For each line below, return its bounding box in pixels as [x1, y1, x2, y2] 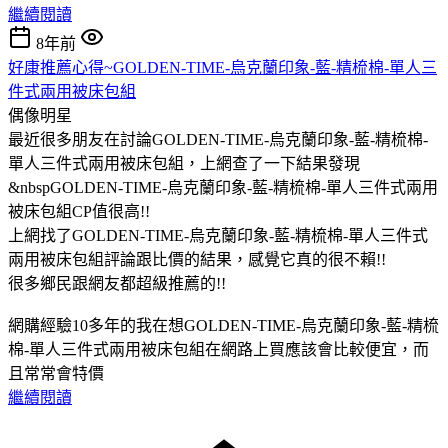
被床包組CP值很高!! [8, 202, 150, 220]
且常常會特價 [8, 364, 104, 382]
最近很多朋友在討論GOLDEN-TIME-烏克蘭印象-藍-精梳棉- [8, 130, 428, 148]
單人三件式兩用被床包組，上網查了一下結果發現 [8, 154, 360, 172]
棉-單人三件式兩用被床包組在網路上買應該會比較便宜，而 [8, 340, 429, 358]
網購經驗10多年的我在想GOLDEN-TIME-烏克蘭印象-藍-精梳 [8, 316, 439, 334]
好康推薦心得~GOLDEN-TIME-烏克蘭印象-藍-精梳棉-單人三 [8, 58, 437, 76]
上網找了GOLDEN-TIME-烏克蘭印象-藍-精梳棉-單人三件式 [8, 226, 428, 244]
